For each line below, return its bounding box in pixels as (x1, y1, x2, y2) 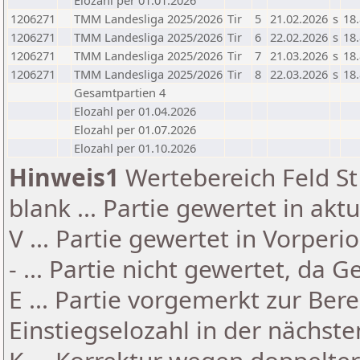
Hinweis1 (9, 161, 119, 194)
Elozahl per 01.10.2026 (74, 140, 196, 156)
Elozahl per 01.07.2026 (74, 121, 196, 137)
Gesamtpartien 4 (74, 84, 166, 100)
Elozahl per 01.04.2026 (74, 103, 196, 119)
